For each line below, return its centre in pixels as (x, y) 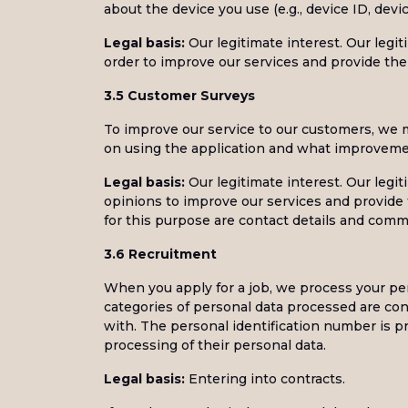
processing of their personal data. (215, 345)
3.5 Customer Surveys (179, 96)
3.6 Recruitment (160, 254)
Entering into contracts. (265, 379)
